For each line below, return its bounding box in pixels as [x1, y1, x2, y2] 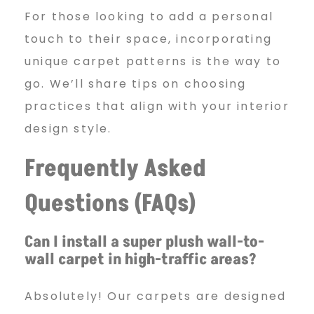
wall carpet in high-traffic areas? [25, 248, 257, 271]
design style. [25, 120, 112, 137]
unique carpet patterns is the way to [25, 53, 282, 69]
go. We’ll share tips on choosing [25, 75, 247, 92]
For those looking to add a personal [25, 8, 274, 25]
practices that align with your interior [25, 97, 289, 114]
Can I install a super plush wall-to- [25, 231, 264, 253]
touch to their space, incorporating [25, 30, 273, 47]
